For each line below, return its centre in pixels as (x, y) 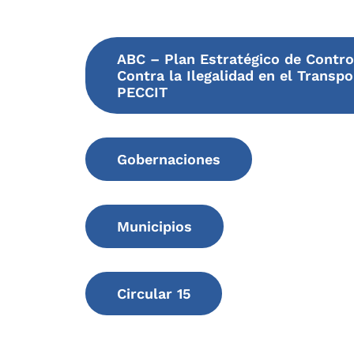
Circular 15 (153, 293)
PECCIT (142, 92)
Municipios (154, 226)
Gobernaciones (168, 159)
